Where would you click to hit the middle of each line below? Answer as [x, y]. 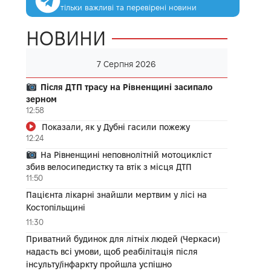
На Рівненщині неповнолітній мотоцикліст [126, 155]
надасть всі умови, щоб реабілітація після [112, 251]
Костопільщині [55, 207]
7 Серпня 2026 [127, 64]
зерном [41, 99]
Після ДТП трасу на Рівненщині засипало [126, 87]
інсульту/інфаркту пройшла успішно [99, 264]
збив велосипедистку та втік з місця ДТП [109, 167]
